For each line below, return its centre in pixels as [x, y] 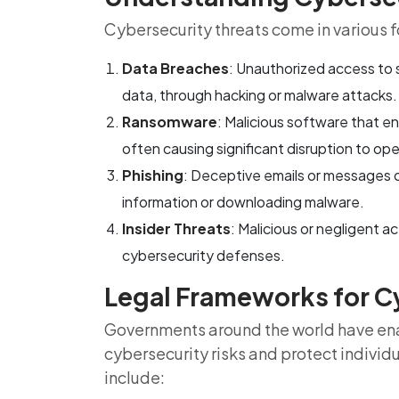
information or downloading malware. [243, 202]
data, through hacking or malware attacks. [260, 95]
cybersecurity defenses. [204, 255]
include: [134, 377]
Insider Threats [176, 228]
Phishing [153, 175]
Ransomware [170, 122]
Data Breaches [175, 68]
